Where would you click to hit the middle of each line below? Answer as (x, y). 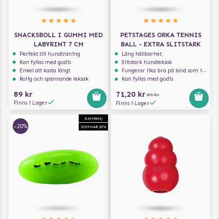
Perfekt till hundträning (50, 54)
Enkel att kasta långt (45, 71)
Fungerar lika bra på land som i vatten (162, 71)
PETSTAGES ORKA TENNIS (161, 35)
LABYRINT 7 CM (58, 44)
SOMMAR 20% (93, 126)
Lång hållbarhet (142, 54)
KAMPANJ (93, 118)
